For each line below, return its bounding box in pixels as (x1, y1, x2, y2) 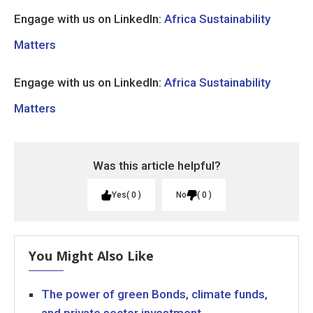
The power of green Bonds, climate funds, (41, 287, 268, 301)
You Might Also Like (29, 247, 154, 264)
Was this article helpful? (92, 159, 221, 173)
